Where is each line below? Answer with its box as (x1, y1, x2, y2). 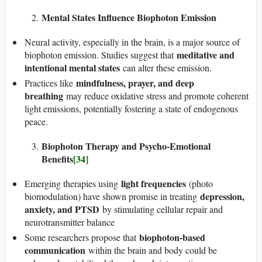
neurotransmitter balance (25, 215, 115, 228)
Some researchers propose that (25, 230, 139, 243)
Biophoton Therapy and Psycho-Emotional (42, 139, 211, 153)
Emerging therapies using (25, 177, 121, 189)
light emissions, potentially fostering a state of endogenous (25, 102, 238, 115)
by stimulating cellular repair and (99, 202, 223, 215)
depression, (200, 189, 244, 203)
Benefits (42, 151, 73, 166)
